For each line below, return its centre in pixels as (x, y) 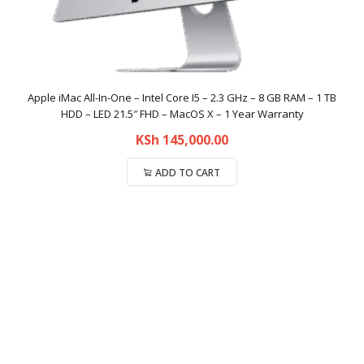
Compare (182, 207)
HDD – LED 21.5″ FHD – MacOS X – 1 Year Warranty (182, 114)
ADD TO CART (188, 173)
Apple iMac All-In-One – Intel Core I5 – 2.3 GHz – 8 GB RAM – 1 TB (182, 97)
